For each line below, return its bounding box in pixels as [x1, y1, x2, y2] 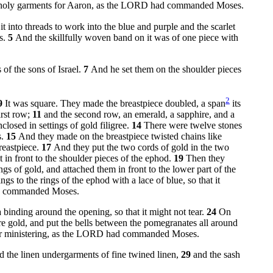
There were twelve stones [144, 119, 242, 130]
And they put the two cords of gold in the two [54, 141, 229, 152]
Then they [186, 152, 225, 163]
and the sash [193, 249, 240, 260]
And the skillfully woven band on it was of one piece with [15, 32, 238, 43]
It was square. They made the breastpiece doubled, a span [5, 97, 225, 108]
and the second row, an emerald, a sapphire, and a [44, 108, 235, 119]
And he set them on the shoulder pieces [91, 63, 241, 74]
